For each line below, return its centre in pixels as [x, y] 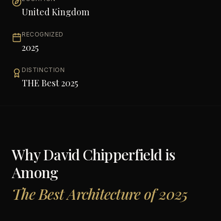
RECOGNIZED [43, 34]
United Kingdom [55, 12]
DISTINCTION [43, 70]
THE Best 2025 [50, 83]
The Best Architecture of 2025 [100, 194]
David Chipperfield [103, 154]
